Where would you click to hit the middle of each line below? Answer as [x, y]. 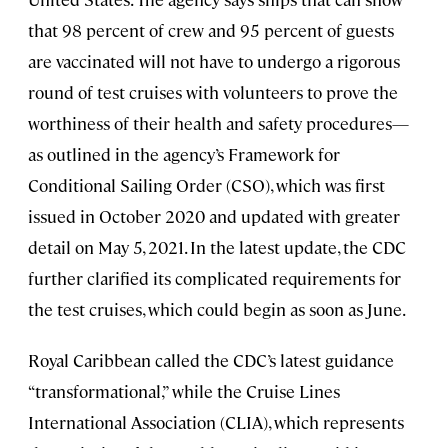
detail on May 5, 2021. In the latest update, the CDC [217, 247]
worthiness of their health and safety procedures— [218, 123]
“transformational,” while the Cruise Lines [184, 391]
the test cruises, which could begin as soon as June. [217, 309]
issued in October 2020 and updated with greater [214, 216]
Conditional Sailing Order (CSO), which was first [206, 185]
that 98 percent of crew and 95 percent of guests [211, 30]
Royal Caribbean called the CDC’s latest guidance [211, 360]
